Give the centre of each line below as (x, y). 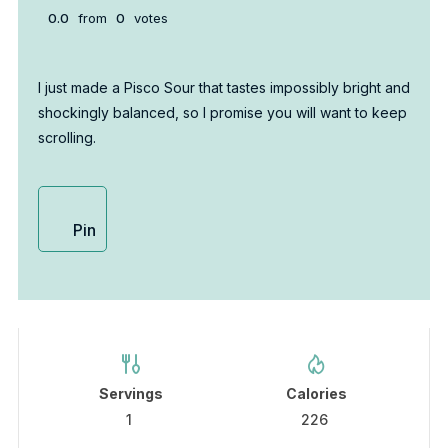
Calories (317, 394)
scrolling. (66, 138)
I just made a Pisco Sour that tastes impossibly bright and (223, 88)
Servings (131, 394)
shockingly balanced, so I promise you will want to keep (222, 113)
